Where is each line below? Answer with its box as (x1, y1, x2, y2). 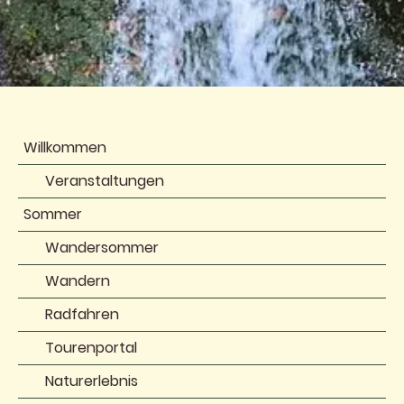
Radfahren (45, 304, 119, 326)
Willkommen (23, 137, 106, 159)
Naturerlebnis (45, 371, 138, 392)
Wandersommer (45, 237, 159, 259)
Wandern (45, 271, 110, 292)
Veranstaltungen (45, 170, 164, 192)
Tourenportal (45, 337, 137, 359)
